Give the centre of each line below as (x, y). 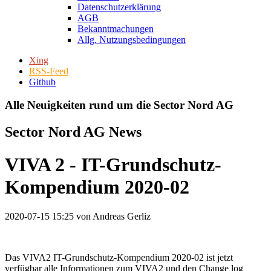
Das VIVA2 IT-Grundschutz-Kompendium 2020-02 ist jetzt (119, 258)
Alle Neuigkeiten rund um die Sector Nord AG (119, 105)
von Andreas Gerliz (112, 217)
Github (42, 82)
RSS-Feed (49, 71)
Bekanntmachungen (116, 28)
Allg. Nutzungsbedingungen (132, 39)
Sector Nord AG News (73, 132)
